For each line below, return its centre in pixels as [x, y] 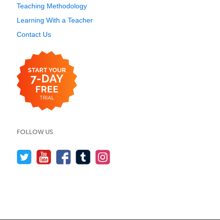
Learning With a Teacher [55, 20]
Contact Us [34, 34]
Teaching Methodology [52, 6]
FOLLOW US [35, 132]
